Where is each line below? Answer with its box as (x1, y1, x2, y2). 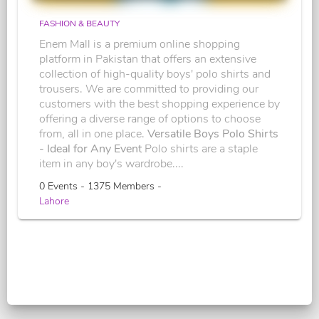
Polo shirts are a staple (145, 140, 258, 157)
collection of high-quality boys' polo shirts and (39, 66, 271, 82)
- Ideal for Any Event (39, 140, 145, 157)
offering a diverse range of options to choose (39, 110, 261, 127)
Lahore (39, 194, 69, 208)
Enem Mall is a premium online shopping (39, 36, 240, 52)
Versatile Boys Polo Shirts (147, 125, 278, 142)
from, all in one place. (39, 125, 147, 142)
